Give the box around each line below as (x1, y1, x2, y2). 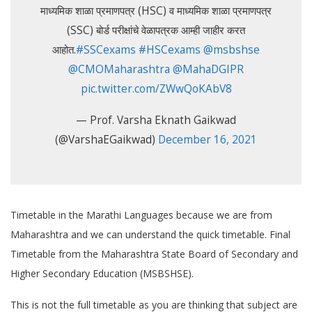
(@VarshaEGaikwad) (55, 132, 158, 147)
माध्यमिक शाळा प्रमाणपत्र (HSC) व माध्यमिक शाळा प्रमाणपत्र (40, 3, 272, 18)
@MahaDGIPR (173, 62, 244, 77)
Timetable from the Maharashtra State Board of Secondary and (10, 247, 298, 260)
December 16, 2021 (158, 132, 257, 147)
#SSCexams (76, 42, 136, 57)
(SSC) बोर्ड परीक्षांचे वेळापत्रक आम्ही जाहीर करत (67, 23, 245, 38)
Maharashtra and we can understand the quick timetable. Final (10, 228, 290, 241)
